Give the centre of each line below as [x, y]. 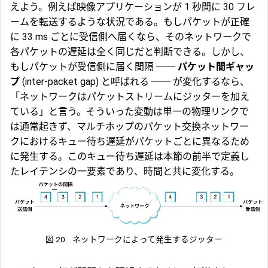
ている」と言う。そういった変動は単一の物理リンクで [130, 111]
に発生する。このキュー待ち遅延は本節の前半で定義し [130, 156]
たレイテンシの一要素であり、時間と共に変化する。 [125, 171]
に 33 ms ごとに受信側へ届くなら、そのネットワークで [131, 36]
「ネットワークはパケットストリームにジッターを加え [130, 96]
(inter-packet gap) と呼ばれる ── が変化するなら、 [135, 81]
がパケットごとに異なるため [187, 141]
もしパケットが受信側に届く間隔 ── [94, 66]
